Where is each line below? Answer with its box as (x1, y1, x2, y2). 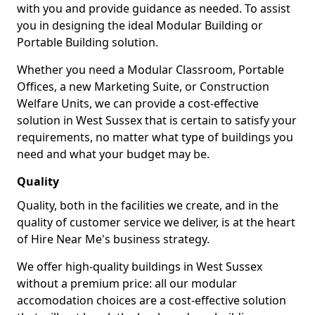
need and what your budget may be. (17, 146, 210, 162)
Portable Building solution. (17, 34, 161, 50)
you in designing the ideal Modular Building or (17, 18, 263, 33)
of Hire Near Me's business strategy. (17, 231, 212, 247)
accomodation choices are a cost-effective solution (17, 292, 286, 308)
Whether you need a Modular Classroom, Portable (17, 62, 284, 77)
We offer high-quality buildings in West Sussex (17, 259, 262, 274)
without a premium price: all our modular (17, 276, 237, 291)
